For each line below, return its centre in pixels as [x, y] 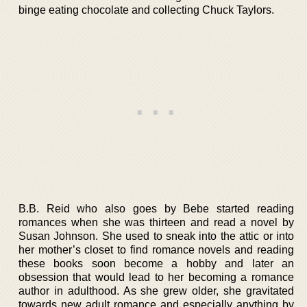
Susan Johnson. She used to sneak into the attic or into [156, 236]
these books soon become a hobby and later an [156, 263]
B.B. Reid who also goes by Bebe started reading [156, 208]
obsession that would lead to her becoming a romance [156, 277]
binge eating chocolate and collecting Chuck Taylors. [146, 10]
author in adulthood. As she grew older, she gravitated [156, 291]
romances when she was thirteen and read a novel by [156, 222]
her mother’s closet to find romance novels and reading [156, 249]
